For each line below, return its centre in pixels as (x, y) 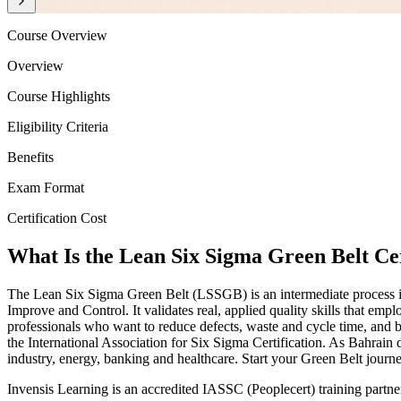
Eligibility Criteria (58, 127)
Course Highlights (59, 97)
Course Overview (57, 36)
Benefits (30, 158)
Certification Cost (57, 218)
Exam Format (46, 188)
